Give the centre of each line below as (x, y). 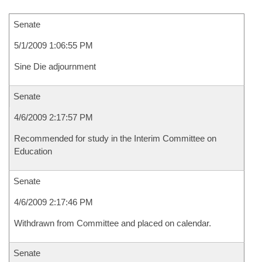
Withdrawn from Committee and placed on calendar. (113, 223)
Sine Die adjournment (55, 66)
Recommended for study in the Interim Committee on (115, 138)
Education (33, 151)
